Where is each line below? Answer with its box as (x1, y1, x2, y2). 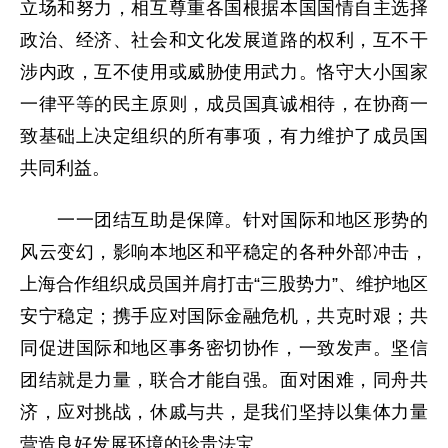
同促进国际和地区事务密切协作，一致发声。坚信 (20, 338, 428, 359)
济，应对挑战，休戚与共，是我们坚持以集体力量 (20, 402, 428, 423)
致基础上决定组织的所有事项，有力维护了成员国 (20, 126, 428, 147)
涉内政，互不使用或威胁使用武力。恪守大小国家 (20, 62, 428, 83)
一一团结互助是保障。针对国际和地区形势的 (20, 210, 428, 231)
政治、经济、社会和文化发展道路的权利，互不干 (20, 30, 428, 51)
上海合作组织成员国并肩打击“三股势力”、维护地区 (20, 274, 428, 295)
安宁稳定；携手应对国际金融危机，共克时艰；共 (20, 306, 428, 327)
